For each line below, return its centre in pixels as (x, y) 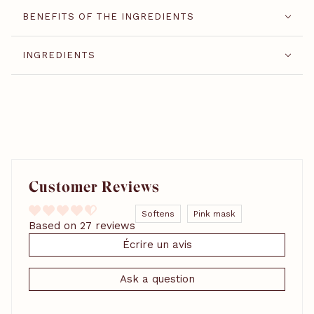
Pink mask (214, 213)
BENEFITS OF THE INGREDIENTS (108, 16)
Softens (158, 213)
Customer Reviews (94, 186)
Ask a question (157, 279)
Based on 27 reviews (82, 225)
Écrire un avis (157, 244)
